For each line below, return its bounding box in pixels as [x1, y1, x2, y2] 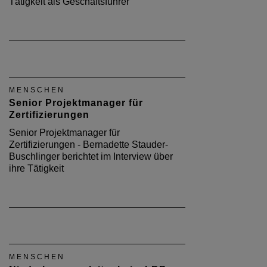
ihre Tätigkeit [9, 163, 64, 173]
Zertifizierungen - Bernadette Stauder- [9, 139, 168, 150]
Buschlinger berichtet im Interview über [9, 151, 173, 162]
